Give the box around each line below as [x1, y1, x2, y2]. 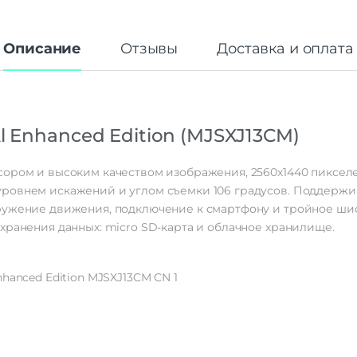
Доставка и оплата [217, 39, 354, 57]
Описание [3, 39, 82, 57]
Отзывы [120, 39, 178, 57]
